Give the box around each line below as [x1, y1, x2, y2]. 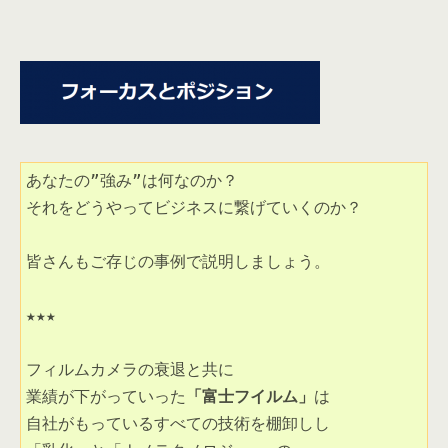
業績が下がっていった [26, 387, 186, 407]
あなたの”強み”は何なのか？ [26, 171, 238, 191]
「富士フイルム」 [186, 387, 314, 407]
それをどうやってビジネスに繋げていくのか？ [26, 198, 362, 218]
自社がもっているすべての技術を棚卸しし [26, 414, 340, 434]
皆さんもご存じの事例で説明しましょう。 [26, 252, 330, 272]
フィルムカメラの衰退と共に [26, 360, 234, 380]
